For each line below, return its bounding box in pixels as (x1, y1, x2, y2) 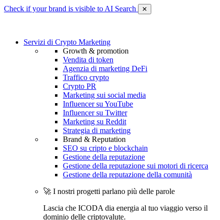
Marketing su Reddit (63, 117, 126, 126)
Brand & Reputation (63, 135, 126, 143)
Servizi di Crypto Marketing (24, 38, 110, 46)
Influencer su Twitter (63, 109, 127, 117)
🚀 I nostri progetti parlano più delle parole (43, 187, 175, 195)
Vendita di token (63, 55, 113, 64)
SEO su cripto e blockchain (63, 144, 148, 152)
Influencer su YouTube (63, 100, 133, 108)
